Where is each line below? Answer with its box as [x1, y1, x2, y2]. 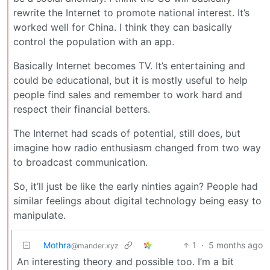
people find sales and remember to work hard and [13, 88, 242, 101]
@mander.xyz [71, 240, 119, 250]
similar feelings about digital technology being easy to [13, 194, 262, 207]
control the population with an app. [13, 35, 174, 48]
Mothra [43, 239, 71, 250]
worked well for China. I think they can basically [13, 20, 232, 33]
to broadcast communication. [13, 155, 148, 168]
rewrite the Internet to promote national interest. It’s [13, 6, 250, 19]
